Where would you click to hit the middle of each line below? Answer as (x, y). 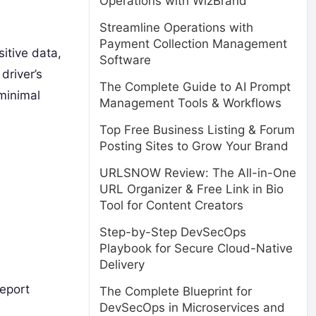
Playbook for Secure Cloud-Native (196, 248)
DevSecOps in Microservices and (192, 308)
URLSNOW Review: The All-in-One (198, 173)
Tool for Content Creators (171, 205)
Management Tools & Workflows (190, 103)
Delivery (122, 265)
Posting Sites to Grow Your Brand (194, 146)
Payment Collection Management (193, 44)
